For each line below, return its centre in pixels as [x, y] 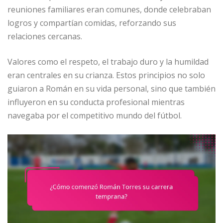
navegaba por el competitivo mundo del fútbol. [95, 115]
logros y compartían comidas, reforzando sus [92, 23]
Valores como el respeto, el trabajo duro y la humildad [108, 61]
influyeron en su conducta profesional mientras [96, 102]
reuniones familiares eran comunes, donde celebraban [109, 9]
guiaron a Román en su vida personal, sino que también [111, 88]
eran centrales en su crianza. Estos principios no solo [106, 75]
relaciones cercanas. [45, 36]
